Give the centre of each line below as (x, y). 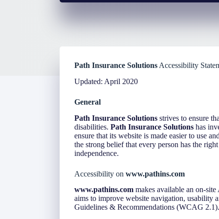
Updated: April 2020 (106, 81)
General (88, 102)
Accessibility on (100, 174)
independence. (97, 153)
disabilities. (92, 127)
